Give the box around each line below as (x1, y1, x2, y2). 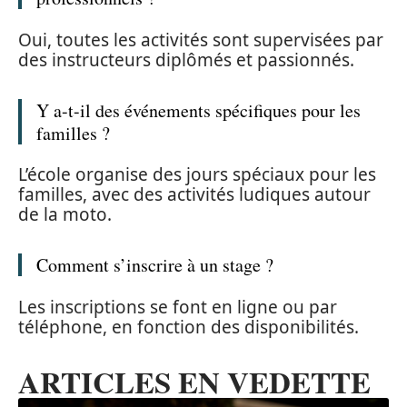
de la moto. (18, 203, 112, 227)
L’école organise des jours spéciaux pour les (18, 163, 376, 187)
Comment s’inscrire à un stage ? (36, 253, 273, 278)
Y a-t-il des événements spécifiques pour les (36, 97, 361, 123)
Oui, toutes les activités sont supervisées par (18, 27, 383, 52)
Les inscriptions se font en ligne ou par (18, 294, 337, 319)
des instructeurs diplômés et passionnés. (18, 47, 354, 72)
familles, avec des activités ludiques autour (18, 183, 371, 207)
